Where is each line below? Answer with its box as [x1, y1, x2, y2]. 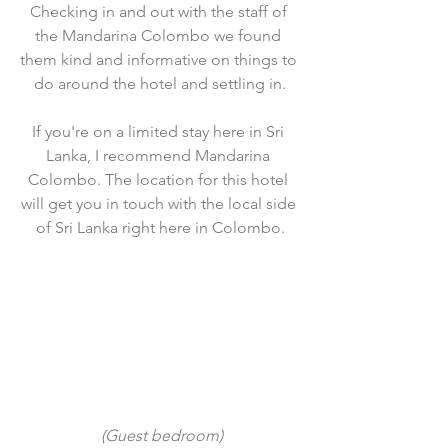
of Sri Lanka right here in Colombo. [35, 218, 285, 237]
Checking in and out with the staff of [29, 2, 291, 21]
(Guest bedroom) [101, 425, 223, 445]
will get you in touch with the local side [20, 194, 300, 213]
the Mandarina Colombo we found [35, 26, 285, 45]
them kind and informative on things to [19, 50, 301, 69]
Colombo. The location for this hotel [28, 170, 292, 189]
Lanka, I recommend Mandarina [46, 146, 274, 165]
